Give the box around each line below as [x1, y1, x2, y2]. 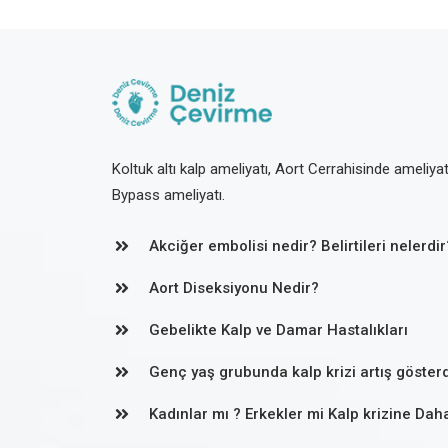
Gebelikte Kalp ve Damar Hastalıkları [149, 321, 408, 340]
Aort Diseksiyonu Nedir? [149, 279, 319, 298]
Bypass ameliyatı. [112, 186, 225, 205]
